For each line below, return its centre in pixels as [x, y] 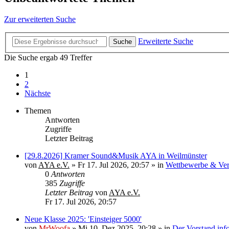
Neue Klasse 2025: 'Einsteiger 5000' [83, 219]
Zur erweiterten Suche [40, 19]
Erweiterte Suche [166, 41]
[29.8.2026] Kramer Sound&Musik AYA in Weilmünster [116, 156]
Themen [38, 111]
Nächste [38, 93]
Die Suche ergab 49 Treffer [48, 58]
